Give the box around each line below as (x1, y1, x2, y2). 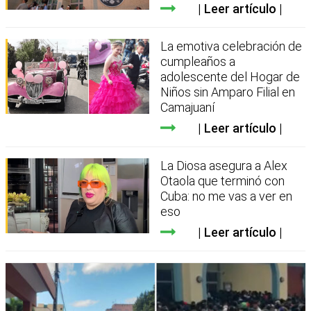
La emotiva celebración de (160, 38, 303, 53)
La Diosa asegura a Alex (160, 158, 288, 173)
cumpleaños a (160, 53, 236, 69)
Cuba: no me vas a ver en (160, 188, 293, 203)
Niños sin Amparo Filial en (160, 84, 296, 99)
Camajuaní (160, 99, 215, 115)
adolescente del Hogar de (160, 69, 301, 84)
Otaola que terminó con (160, 173, 285, 188)
